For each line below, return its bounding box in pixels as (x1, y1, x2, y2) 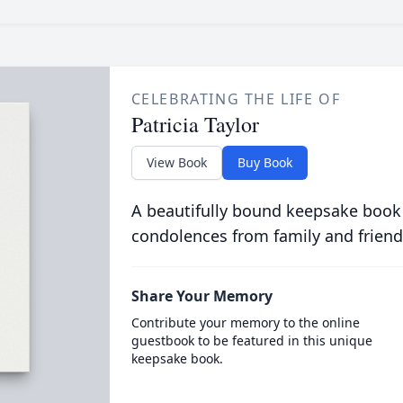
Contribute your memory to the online (130, 314, 360, 331)
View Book (146, 154, 207, 171)
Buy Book (237, 154, 292, 171)
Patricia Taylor (130, 110, 259, 139)
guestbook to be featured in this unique (130, 332, 372, 349)
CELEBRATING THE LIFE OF (130, 89, 341, 109)
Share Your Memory (130, 286, 273, 306)
